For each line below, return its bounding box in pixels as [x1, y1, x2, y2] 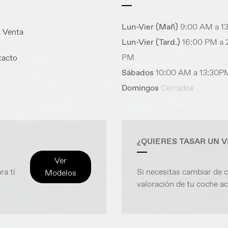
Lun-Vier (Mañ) [122, 21, 178, 33]
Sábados [122, 67, 156, 78]
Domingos [122, 82, 159, 94]
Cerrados [161, 82, 194, 94]
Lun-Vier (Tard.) [122, 37, 180, 48]
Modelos [44, 167, 76, 179]
